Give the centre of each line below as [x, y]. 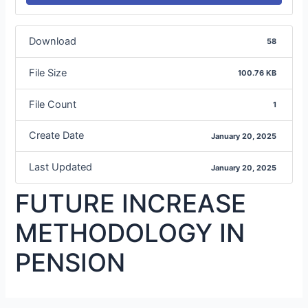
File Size [47, 73]
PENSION [70, 262]
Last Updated [60, 167]
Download [52, 41]
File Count [52, 104]
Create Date [56, 136]
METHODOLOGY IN [130, 233]
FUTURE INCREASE [131, 203]
